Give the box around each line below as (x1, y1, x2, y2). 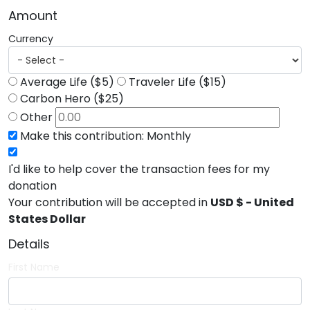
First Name (8, 260, 60, 274)
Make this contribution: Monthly (20, 128, 191, 144)
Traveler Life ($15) (129, 74, 226, 90)
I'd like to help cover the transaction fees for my (8, 161, 270, 177)
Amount (8, 7, 57, 24)
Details (8, 235, 50, 253)
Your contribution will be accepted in (8, 194, 210, 210)
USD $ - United (210, 194, 294, 210)
